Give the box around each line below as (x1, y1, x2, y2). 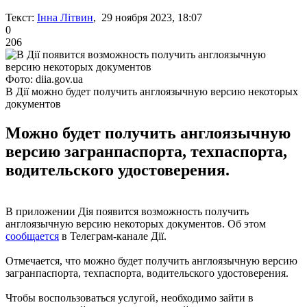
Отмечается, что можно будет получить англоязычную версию (5, 254, 297, 267)
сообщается (5, 230, 59, 242)
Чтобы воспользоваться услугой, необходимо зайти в (5, 291, 254, 304)
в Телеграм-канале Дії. (59, 230, 167, 242)
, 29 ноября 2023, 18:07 (93, 11, 202, 23)
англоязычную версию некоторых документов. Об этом (5, 217, 266, 230)
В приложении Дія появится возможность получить (5, 205, 249, 217)
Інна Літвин (37, 11, 93, 23)
